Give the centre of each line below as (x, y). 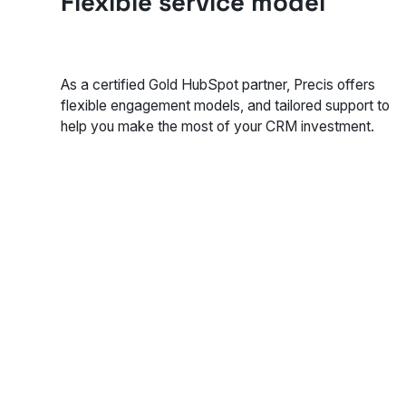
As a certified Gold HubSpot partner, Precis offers (218, 84)
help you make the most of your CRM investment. (218, 126)
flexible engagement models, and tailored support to (226, 105)
